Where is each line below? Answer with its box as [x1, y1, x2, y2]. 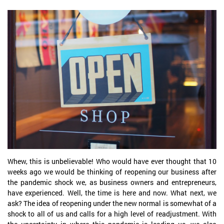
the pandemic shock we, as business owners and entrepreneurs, [7, 177, 216, 187]
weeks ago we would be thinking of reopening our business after [7, 167, 216, 177]
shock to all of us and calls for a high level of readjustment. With [7, 209, 216, 219]
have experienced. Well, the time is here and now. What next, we [7, 188, 216, 198]
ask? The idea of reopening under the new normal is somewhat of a [7, 198, 216, 208]
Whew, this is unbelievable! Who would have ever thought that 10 [7, 156, 216, 166]
